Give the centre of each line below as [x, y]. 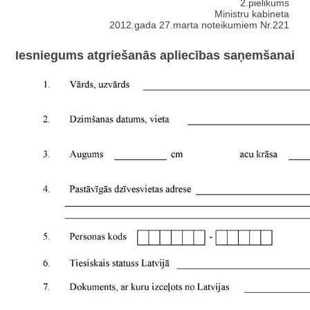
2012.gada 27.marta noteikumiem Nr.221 [199, 25]
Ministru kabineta [252, 13]
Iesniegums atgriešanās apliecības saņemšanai [155, 56]
